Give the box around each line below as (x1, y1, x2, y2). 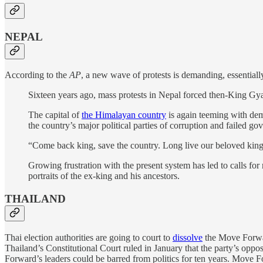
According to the (5, 70, 69, 80)
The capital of (28, 110, 82, 120)
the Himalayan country (82, 110, 166, 120)
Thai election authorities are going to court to (5, 232, 173, 242)
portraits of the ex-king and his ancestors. (28, 171, 180, 181)
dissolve (173, 232, 203, 242)
